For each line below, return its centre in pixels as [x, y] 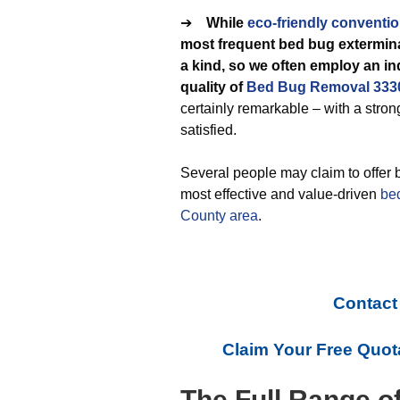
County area [219, 216]
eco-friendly [287, 23]
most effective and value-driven [280, 194]
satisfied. [208, 130]
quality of [213, 87]
